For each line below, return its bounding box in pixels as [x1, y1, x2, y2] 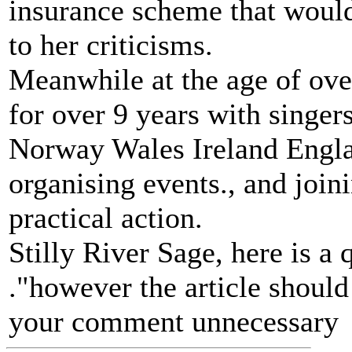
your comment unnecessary [9, 305, 339, 338]
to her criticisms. [9, 28, 213, 61]
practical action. [9, 201, 203, 234]
